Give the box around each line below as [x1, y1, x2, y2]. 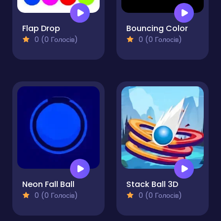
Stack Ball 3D [126, 179, 178, 190]
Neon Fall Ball [22, 179, 74, 190]
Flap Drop [22, 23, 60, 35]
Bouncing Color [126, 23, 188, 35]
